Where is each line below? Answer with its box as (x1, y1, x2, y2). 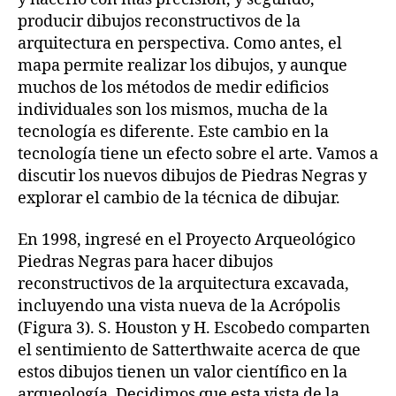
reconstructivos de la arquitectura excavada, (18, 274, 349, 294)
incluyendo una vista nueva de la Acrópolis (18, 296, 340, 316)
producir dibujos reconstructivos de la (18, 11, 301, 32)
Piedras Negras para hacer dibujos (18, 252, 273, 272)
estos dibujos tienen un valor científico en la (18, 362, 347, 383)
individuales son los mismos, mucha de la (18, 99, 328, 120)
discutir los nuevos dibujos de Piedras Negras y (18, 165, 367, 187)
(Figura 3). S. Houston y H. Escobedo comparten (18, 318, 370, 339)
